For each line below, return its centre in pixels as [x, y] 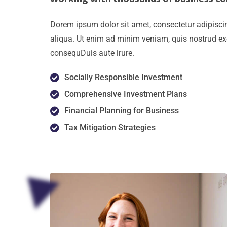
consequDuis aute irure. [92, 53]
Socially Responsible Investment [123, 77]
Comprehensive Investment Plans [125, 94]
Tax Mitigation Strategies [110, 127]
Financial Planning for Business [121, 110]
